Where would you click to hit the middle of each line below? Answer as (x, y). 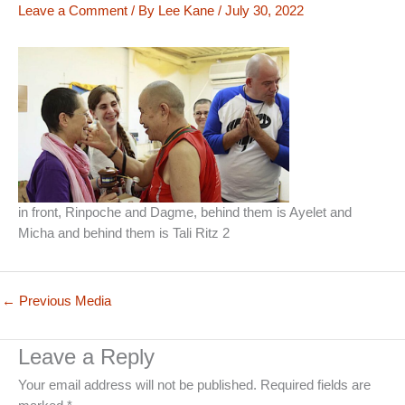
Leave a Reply (86, 357)
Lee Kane (188, 10)
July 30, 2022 (264, 10)
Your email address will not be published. (137, 385)
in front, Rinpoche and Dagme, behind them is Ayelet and (185, 213)
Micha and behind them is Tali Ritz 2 (124, 234)
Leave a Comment (73, 10)
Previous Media (63, 301)
